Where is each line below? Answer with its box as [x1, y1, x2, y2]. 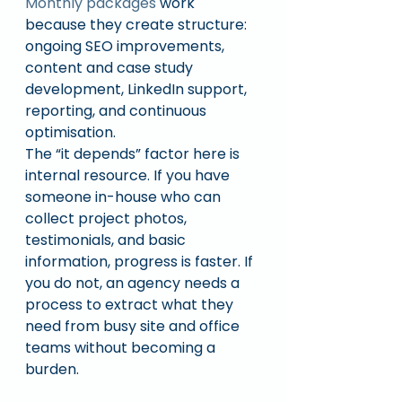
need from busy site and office [25, 316, 243, 336]
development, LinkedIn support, [25, 79, 250, 100]
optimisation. [25, 122, 116, 143]
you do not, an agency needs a [25, 273, 243, 293]
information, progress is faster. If [25, 251, 257, 272]
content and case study [25, 57, 197, 78]
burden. [25, 359, 79, 380]
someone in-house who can [25, 187, 224, 207]
